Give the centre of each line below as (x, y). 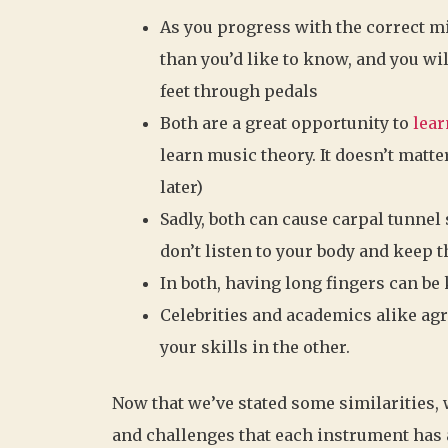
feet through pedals (241, 90)
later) (181, 186)
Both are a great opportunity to (286, 122)
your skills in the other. (255, 346)
